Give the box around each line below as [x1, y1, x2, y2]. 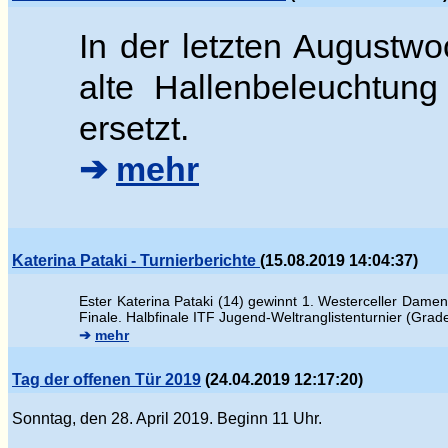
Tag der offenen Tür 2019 [12, 371, 201, 388]
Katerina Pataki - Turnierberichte [12, 252, 260, 269]
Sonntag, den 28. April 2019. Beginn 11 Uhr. [12, 410, 322, 427]
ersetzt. [79, 109, 198, 147]
